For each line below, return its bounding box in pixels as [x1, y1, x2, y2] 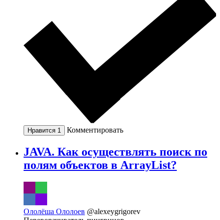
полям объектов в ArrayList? [24, 159, 177, 172]
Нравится [27, 127, 57, 135]
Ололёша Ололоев [24, 207, 85, 216]
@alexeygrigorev [87, 207, 140, 216]
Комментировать [67, 126, 123, 135]
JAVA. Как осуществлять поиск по [24, 145, 207, 159]
